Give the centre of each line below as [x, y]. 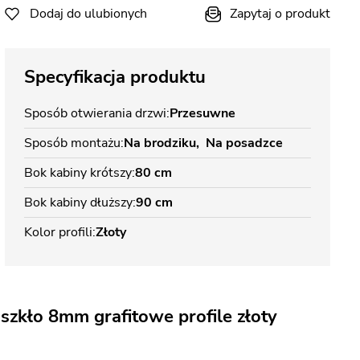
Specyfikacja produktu [115, 77]
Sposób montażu [72, 143]
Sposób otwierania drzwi [95, 113]
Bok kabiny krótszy [78, 173]
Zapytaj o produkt [280, 14]
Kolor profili [58, 232]
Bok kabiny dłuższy [78, 202]
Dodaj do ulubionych [88, 14]
